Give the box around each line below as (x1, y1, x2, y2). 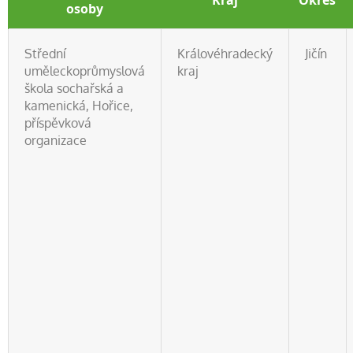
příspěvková (24, 115, 91, 131)
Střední (24, 46, 65, 61)
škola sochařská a (24, 80, 124, 96)
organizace (24, 132, 87, 148)
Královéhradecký (177, 46, 273, 61)
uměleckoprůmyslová (24, 63, 145, 79)
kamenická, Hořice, (24, 98, 133, 113)
